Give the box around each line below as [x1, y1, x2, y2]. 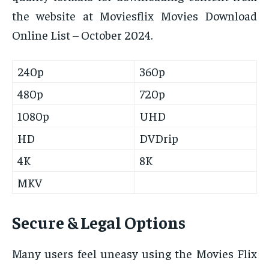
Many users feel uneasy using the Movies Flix [12, 246, 257, 261]
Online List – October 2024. [12, 27, 153, 43]
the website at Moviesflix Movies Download [12, 8, 257, 23]
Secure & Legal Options [12, 211, 186, 233]
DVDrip [139, 130, 178, 146]
